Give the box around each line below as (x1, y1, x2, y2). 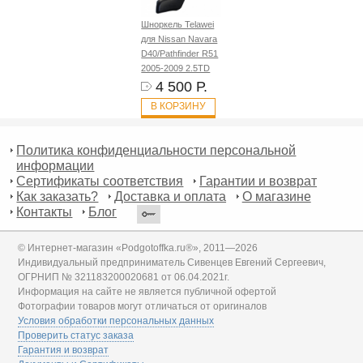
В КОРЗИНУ (151, 100, 207, 113)
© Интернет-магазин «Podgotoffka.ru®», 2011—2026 (18, 242, 258, 254)
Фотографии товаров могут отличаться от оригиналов (18, 301, 267, 313)
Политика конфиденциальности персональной (16, 143, 297, 158)
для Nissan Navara (141, 34, 218, 45)
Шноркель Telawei (141, 19, 215, 30)
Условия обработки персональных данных (18, 315, 215, 327)
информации (16, 159, 95, 173)
